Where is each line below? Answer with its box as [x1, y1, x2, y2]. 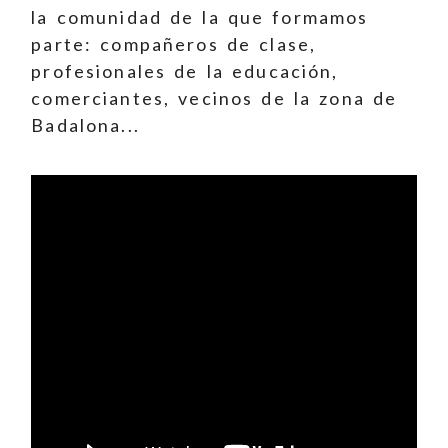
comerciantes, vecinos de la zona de [31, 87, 398, 110]
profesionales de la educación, [31, 60, 339, 83]
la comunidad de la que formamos [31, 6, 369, 29]
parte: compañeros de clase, [31, 33, 317, 56]
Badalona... [31, 114, 140, 137]
